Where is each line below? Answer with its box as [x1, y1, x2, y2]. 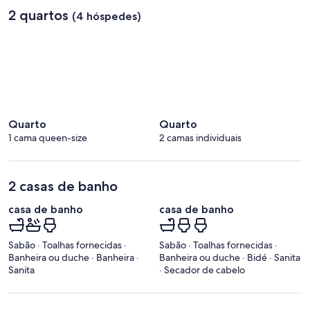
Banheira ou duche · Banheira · [8, 250, 139, 264]
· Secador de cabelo [159, 263, 245, 276]
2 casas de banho [8, 177, 118, 194]
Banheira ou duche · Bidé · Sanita [159, 250, 300, 264]
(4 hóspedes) [72, 9, 141, 23]
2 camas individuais [159, 131, 241, 144]
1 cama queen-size [8, 131, 87, 144]
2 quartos [8, 6, 69, 24]
